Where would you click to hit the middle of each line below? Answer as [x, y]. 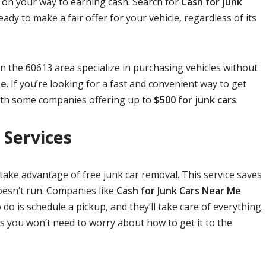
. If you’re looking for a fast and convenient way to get [126, 84]
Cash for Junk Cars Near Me [179, 191]
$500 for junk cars [195, 100]
